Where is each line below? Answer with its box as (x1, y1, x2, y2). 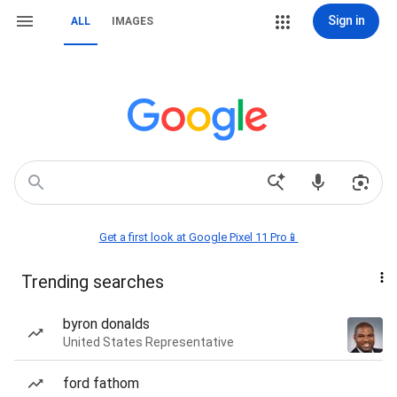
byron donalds (63, 315, 150, 332)
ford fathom (63, 375, 139, 392)
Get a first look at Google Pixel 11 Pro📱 (98, 230, 299, 244)
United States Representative (63, 335, 234, 349)
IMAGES (112, 15, 153, 27)
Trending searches (21, 271, 164, 292)
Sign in (327, 13, 365, 27)
